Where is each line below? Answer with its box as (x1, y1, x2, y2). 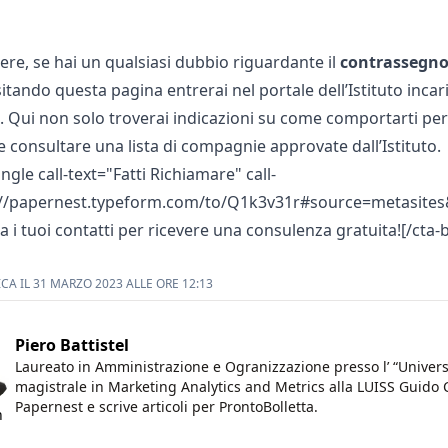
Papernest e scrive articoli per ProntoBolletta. (14, 397, 318, 416)
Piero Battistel (14, 334, 129, 356)
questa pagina (54, 79, 163, 101)
